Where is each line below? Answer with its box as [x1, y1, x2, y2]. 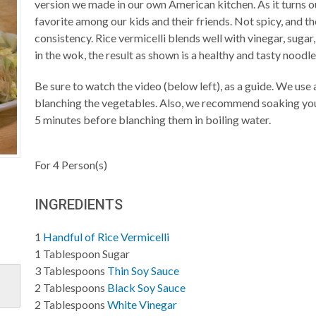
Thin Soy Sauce [107, 264, 180, 277]
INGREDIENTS [35, 196, 123, 213]
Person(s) [59, 158, 108, 171]
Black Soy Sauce [107, 281, 186, 294]
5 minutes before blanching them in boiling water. [35, 113, 272, 126]
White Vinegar [107, 298, 178, 311]
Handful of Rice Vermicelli [43, 230, 170, 243]
